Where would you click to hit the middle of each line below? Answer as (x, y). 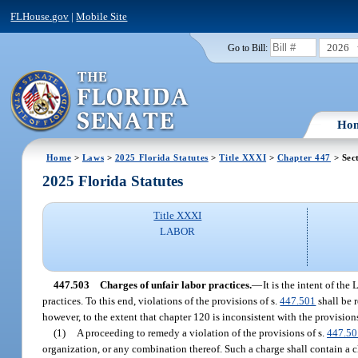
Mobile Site (102, 16)
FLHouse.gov (40, 16)
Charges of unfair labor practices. (175, 284)
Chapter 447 (304, 157)
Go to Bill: (247, 48)
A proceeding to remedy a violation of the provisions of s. (202, 332)
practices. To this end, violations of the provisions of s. (161, 300)
